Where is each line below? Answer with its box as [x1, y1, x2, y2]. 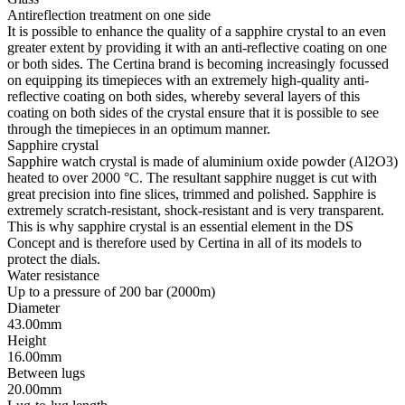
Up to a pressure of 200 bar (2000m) [7, 284, 219, 300]
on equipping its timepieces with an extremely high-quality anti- [7, 72, 369, 89]
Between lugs [7, 365, 85, 381]
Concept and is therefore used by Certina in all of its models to [7, 235, 362, 251]
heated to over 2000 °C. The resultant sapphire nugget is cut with [7, 170, 377, 186]
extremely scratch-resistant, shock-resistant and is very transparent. [7, 202, 384, 219]
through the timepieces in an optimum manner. [7, 121, 270, 137]
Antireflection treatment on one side [7, 7, 214, 24]
